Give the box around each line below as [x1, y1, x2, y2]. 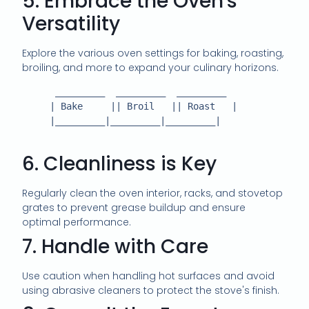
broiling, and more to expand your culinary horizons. [22, 60, 279, 74]
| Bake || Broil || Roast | [22, 100, 50, 112]
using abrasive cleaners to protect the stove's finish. [22, 283, 280, 297]
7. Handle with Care [22, 232, 209, 260]
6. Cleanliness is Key [22, 150, 217, 177]
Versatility [22, 10, 121, 37]
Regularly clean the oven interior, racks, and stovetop [22, 186, 283, 200]
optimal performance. [22, 215, 132, 229]
